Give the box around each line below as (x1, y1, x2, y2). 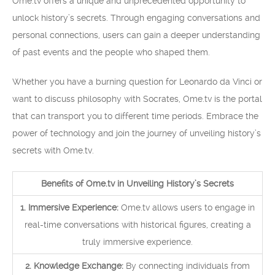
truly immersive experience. (82, 237, 193, 247)
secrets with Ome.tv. (12, 145, 94, 155)
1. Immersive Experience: (20, 203, 118, 212)
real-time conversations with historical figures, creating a (24, 220, 251, 230)
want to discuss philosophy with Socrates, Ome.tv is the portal (12, 94, 262, 104)
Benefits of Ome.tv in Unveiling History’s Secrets (41, 179, 234, 188)
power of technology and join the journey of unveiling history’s (12, 128, 261, 138)
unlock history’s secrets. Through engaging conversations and (12, 13, 260, 23)
